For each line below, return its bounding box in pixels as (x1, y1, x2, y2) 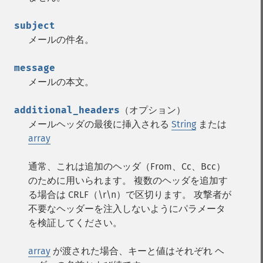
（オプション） (120, 104, 186, 116)
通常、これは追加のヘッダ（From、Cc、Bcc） (28, 161, 225, 172)
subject (14, 20, 55, 31)
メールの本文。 (28, 76, 94, 87)
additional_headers (14, 104, 120, 116)
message (14, 62, 55, 73)
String (171, 119, 196, 130)
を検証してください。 (28, 217, 122, 228)
